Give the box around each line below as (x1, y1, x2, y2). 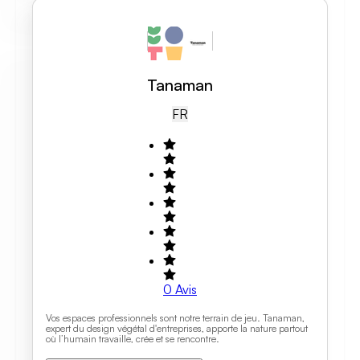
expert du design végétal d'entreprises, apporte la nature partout (46, 322, 308, 334)
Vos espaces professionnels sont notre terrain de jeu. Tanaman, (46, 312, 305, 324)
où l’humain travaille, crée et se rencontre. (46, 333, 219, 345)
